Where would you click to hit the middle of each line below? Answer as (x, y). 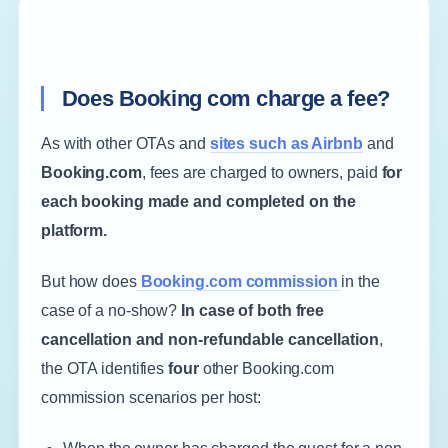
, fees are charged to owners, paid (259, 172)
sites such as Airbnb (286, 143)
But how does (88, 281)
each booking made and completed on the (198, 201)
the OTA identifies (104, 368)
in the (360, 281)
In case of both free (253, 310)
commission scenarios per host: (151, 397)
